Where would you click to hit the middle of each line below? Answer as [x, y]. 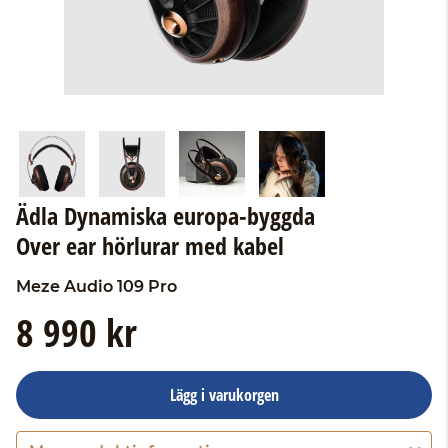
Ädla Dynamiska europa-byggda [165, 215]
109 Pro [147, 286]
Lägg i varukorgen [224, 395]
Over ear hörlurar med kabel [150, 245]
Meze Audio [64, 286]
